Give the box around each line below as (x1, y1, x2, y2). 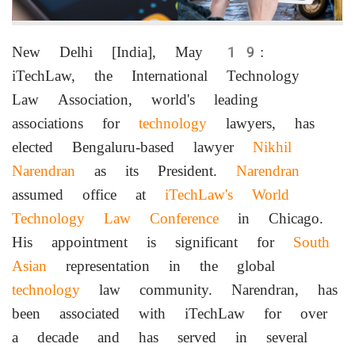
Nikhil (253, 138, 292, 157)
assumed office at (12, 185, 165, 204)
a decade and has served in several (12, 328, 307, 347)
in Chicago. (219, 209, 323, 228)
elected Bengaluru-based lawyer (12, 138, 253, 157)
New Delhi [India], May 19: (12, 43, 264, 62)
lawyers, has (207, 114, 315, 133)
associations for (12, 114, 139, 133)
